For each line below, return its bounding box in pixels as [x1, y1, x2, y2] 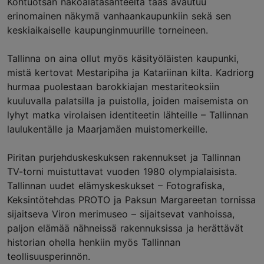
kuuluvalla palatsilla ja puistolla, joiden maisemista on [7, 95, 248, 107]
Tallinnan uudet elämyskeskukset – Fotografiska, [7, 180, 225, 192]
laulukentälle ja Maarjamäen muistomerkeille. [7, 123, 222, 135]
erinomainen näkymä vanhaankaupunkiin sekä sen [7, 10, 231, 22]
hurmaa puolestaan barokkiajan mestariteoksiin [7, 81, 219, 93]
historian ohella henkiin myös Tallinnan [7, 236, 180, 248]
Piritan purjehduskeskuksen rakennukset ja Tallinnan [7, 151, 240, 163]
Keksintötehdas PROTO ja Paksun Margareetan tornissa [7, 194, 256, 206]
